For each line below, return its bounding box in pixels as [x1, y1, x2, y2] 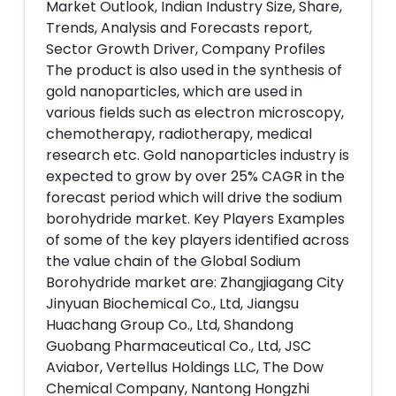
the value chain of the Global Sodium [46, 251, 301, 271]
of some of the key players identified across [46, 230, 349, 250]
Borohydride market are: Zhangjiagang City [46, 272, 344, 293]
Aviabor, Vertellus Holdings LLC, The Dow [46, 357, 324, 377]
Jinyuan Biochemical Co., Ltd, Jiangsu [46, 293, 299, 314]
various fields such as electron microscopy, [46, 103, 344, 123]
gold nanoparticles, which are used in [46, 81, 302, 102]
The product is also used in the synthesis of [46, 60, 342, 80]
